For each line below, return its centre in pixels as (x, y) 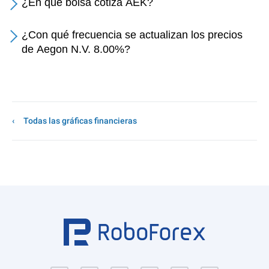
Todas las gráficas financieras (80, 121)
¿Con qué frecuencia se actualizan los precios (132, 35)
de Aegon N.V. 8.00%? (76, 49)
